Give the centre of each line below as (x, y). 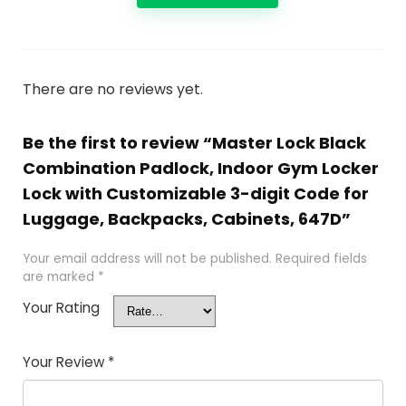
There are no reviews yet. (112, 89)
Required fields (321, 258)
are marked (60, 276)
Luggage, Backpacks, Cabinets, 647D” (186, 218)
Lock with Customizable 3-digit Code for (195, 193)
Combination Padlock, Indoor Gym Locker (200, 168)
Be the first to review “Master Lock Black (194, 142)
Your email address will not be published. (147, 258)
